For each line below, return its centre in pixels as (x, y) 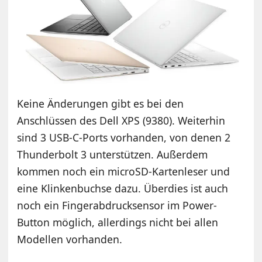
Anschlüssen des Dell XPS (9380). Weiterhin (121, 120)
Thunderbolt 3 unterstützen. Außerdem (113, 154)
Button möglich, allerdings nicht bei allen (118, 222)
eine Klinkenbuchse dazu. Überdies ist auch (123, 188)
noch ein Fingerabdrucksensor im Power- (117, 205)
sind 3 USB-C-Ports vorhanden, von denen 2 (124, 137)
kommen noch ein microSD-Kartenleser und (124, 171)
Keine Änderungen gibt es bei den (101, 103)
